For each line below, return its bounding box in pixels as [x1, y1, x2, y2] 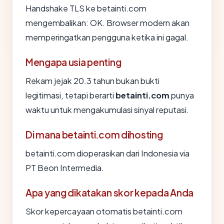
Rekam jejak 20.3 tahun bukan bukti [25, 75, 159, 86]
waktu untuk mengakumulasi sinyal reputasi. [25, 104, 189, 115]
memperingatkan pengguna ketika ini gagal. [25, 32, 188, 43]
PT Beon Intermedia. [25, 162, 104, 173]
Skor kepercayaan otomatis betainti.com [25, 206, 182, 217]
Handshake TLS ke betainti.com [25, 3, 146, 14]
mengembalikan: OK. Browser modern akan [25, 17, 189, 28]
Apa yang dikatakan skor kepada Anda [25, 186, 194, 199]
